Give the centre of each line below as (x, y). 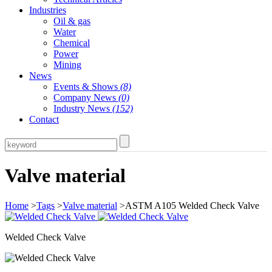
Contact (44, 119)
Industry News (83, 108)
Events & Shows (87, 87)
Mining (67, 65)
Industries (48, 10)
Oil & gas (72, 21)
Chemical (72, 43)
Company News (86, 97)
